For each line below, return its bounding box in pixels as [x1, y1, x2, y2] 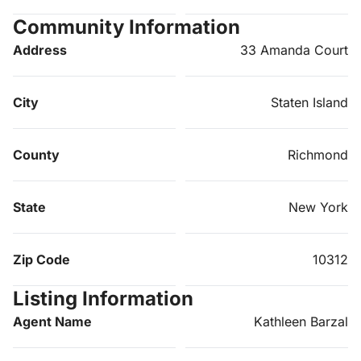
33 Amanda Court [240, 41, 348, 58]
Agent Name [13, 313, 92, 330]
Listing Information [13, 286, 193, 310]
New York [288, 198, 348, 215]
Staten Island [271, 93, 348, 110]
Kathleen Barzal [254, 313, 348, 330]
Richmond [288, 146, 348, 163]
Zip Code [13, 251, 70, 268]
